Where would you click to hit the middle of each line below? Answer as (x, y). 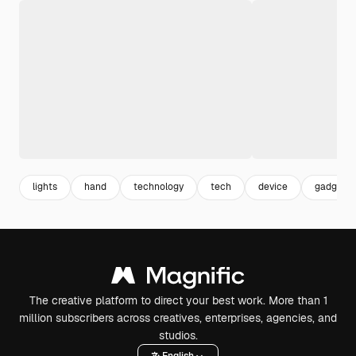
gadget (331, 187)
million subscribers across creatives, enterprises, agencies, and (178, 317)
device (273, 187)
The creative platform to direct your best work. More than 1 (178, 300)
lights (45, 187)
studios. (178, 335)
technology (159, 187)
